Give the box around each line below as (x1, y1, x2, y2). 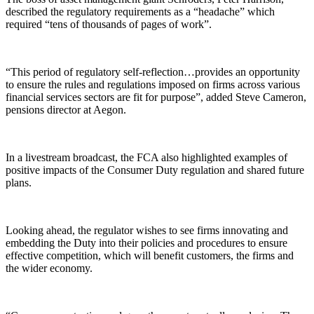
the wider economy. (6, 261, 93, 274)
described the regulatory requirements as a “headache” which (6, 5, 275, 18)
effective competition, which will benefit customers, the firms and (6, 249, 294, 261)
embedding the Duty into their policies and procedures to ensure (6, 236, 287, 249)
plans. (6, 176, 32, 189)
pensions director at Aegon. (6, 103, 126, 116)
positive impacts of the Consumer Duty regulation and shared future (6, 163, 304, 176)
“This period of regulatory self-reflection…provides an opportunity (6, 65, 300, 78)
